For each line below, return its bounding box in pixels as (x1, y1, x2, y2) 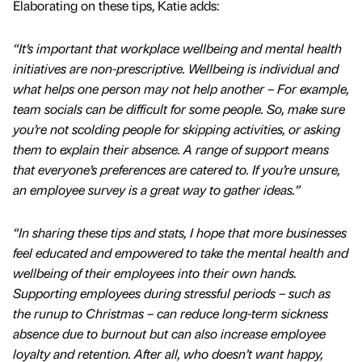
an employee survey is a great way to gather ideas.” (13, 180, 301, 198)
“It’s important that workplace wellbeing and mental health (13, 39, 342, 57)
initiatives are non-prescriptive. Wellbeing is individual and (13, 59, 339, 77)
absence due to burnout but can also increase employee (13, 325, 326, 343)
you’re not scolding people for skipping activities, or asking (13, 120, 340, 137)
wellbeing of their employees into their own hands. (13, 264, 297, 282)
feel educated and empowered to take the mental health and (13, 244, 348, 262)
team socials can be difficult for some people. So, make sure (13, 99, 345, 117)
